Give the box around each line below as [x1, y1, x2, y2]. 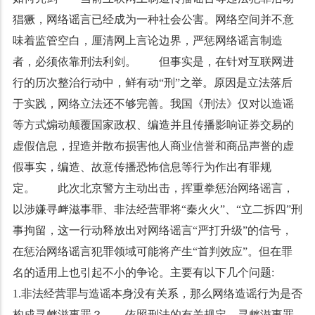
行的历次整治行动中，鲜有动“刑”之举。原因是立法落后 [12, 77, 292, 89]
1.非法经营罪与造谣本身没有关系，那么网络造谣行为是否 [12, 288, 302, 300]
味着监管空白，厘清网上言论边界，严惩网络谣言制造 [12, 34, 283, 46]
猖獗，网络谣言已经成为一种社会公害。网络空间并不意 [12, 13, 294, 25]
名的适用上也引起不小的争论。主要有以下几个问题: [12, 266, 297, 278]
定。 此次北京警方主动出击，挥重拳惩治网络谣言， [12, 182, 294, 194]
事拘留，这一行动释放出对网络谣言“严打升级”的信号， [12, 224, 292, 236]
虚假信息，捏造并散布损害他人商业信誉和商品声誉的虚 [12, 140, 294, 152]
